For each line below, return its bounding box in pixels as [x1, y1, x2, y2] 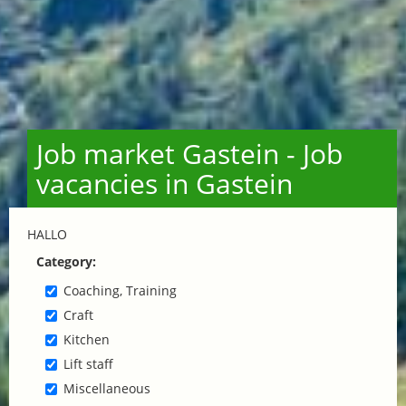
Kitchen [63, 330, 110, 348]
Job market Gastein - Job [36, 134, 343, 172]
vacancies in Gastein [36, 164, 293, 202]
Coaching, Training [63, 281, 177, 299]
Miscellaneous [63, 379, 150, 397]
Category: [36, 252, 96, 270]
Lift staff [63, 354, 113, 372]
